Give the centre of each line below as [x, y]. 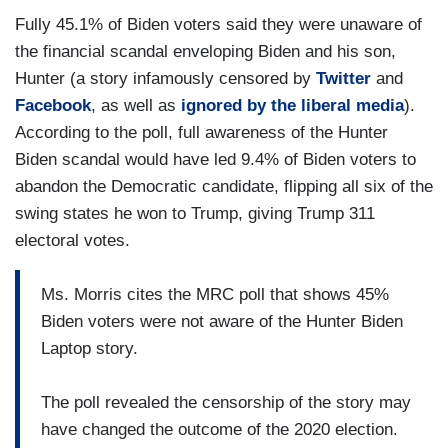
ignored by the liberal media [292, 105]
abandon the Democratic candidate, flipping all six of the [224, 186]
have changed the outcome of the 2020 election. [219, 429]
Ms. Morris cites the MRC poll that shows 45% [215, 294]
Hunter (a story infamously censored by [165, 78]
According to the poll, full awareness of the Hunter [201, 132]
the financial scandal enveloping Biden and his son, [205, 51]
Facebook [53, 105]
